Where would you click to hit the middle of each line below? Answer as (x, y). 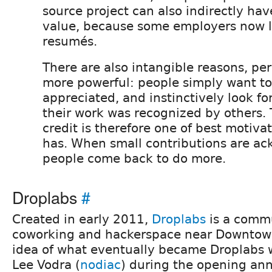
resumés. (70, 41)
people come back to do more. (134, 158)
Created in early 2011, (82, 219)
